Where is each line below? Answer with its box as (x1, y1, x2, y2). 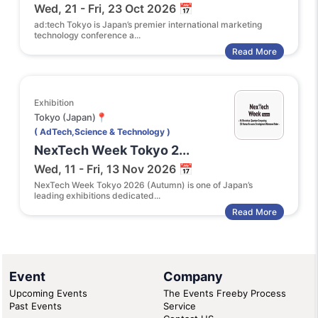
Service (163, 300, 196, 312)
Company (163, 269, 223, 284)
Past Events (9, 300, 62, 312)
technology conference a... (34, 30, 141, 40)
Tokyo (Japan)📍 (34, 111, 107, 123)
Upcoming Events (9, 287, 87, 299)
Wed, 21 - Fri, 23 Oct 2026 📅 (34, 1, 193, 16)
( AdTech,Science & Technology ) (34, 126, 170, 137)
